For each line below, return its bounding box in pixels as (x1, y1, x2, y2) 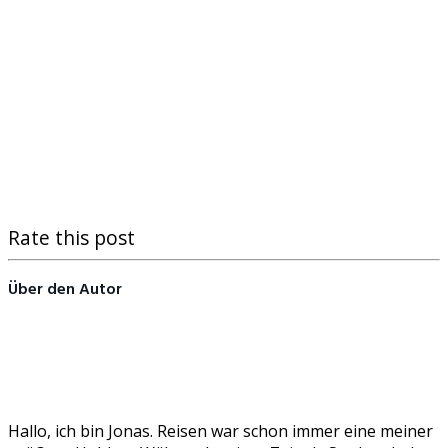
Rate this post (8, 224, 135, 251)
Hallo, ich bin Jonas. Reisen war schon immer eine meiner (8, 420, 433, 442)
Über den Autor (8, 277, 122, 303)
